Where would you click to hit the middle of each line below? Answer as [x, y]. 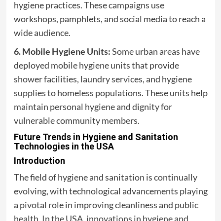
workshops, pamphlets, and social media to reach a [110, 19]
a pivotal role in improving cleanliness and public [106, 205]
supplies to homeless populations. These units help [110, 93]
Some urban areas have [155, 52]
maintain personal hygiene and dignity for [93, 107]
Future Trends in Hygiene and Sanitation [96, 137]
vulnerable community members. [76, 121]
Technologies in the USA [64, 147]
